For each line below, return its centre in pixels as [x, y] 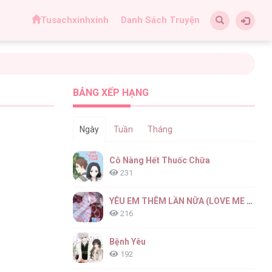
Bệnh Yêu [128, 241]
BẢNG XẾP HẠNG [111, 92]
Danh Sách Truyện [160, 20]
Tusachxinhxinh [74, 20]
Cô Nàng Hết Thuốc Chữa [160, 160]
